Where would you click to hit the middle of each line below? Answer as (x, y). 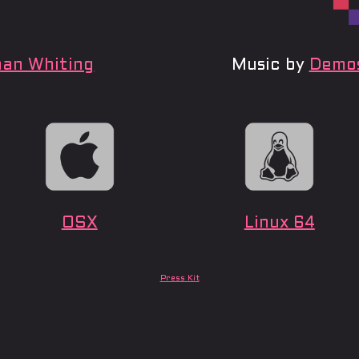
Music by (270, 65)
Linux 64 (279, 224)
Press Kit (179, 279)
